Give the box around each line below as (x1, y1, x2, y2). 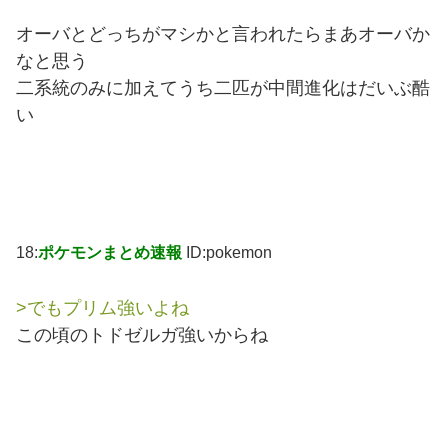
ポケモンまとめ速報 (38, 243, 182, 261)
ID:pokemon (186, 243, 272, 261)
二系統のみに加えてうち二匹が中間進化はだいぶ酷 (16, 77, 430, 98)
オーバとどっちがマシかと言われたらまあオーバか (16, 23, 430, 44)
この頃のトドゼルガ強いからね (16, 325, 268, 346)
